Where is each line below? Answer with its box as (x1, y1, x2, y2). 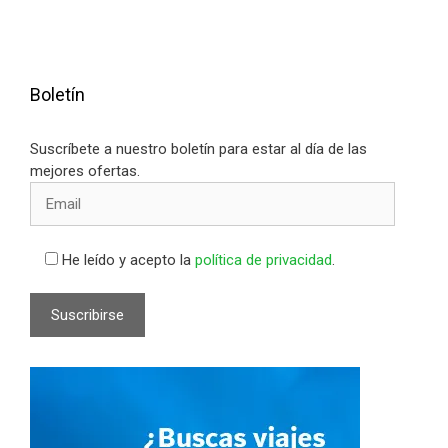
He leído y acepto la (62, 250, 195, 269)
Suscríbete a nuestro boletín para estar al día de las (30, 140, 367, 158)
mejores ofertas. (30, 162, 140, 180)
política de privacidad (195, 250, 332, 269)
